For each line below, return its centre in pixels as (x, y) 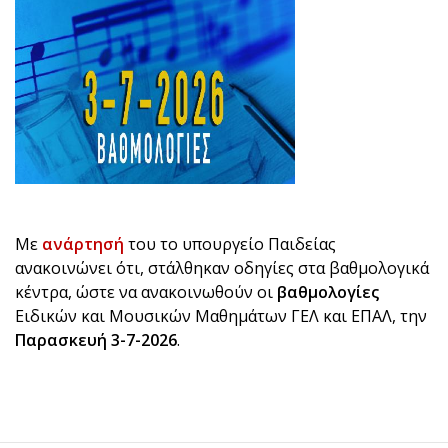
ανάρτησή (83, 244)
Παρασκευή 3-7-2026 (96, 340)
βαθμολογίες (328, 292)
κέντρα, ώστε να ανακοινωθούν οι (146, 292)
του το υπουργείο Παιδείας (230, 244)
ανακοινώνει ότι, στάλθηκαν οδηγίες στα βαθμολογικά (222, 268)
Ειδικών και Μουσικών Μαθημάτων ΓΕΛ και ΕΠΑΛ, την (221, 316)
